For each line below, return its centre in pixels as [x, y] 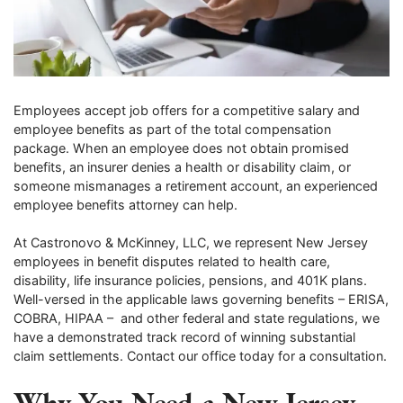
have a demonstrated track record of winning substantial [184, 337]
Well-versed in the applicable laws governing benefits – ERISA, [201, 300]
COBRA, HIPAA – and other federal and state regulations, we [197, 318]
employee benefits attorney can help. [127, 204]
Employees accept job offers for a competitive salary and [187, 110]
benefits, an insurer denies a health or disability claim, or [182, 166]
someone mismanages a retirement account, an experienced [196, 185]
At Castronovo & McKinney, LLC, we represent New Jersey [191, 243]
